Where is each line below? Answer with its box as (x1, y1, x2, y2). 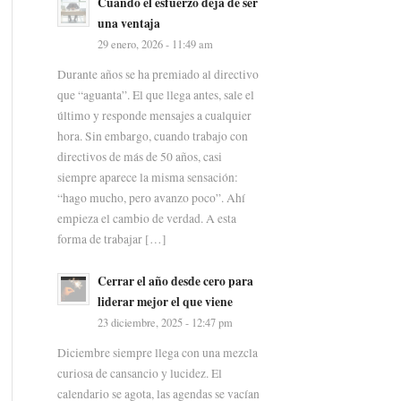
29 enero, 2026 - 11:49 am (97, 36, 213, 52)
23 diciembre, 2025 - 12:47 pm (97, 314, 233, 330)
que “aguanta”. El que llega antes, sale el (56, 87, 254, 104)
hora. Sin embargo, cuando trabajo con (56, 128, 248, 145)
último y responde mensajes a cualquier (56, 107, 252, 124)
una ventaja (97, 13, 160, 32)
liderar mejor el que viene (97, 292, 233, 311)
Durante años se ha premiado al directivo (56, 66, 259, 83)
